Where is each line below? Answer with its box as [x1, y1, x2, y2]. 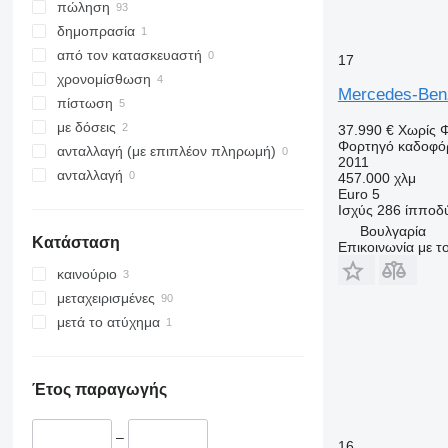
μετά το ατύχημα [56, 314, 160, 331]
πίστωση [56, 95, 113, 112]
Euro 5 [337, 185, 380, 202]
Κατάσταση [31, 234, 120, 252]
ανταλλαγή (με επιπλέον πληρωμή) [56, 143, 276, 160]
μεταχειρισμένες [56, 290, 155, 307]
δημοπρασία [56, 23, 135, 40]
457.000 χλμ [337, 169, 416, 186]
